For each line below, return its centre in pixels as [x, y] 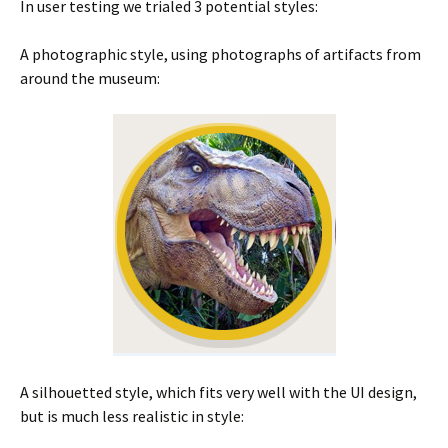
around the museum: [90, 77]
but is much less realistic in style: [132, 415]
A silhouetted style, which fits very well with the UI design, [218, 391]
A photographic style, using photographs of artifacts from [220, 53]
